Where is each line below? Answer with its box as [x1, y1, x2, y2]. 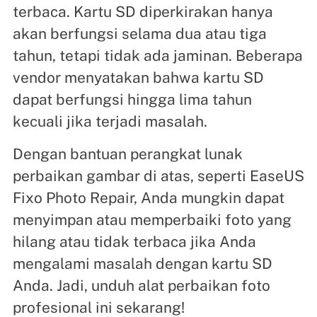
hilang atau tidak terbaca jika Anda [12, 232, 256, 250]
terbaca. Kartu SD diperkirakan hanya [12, 2, 273, 21]
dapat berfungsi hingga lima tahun [12, 90, 252, 108]
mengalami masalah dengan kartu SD [12, 254, 272, 272]
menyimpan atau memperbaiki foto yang [12, 210, 292, 229]
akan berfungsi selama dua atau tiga [12, 24, 267, 42]
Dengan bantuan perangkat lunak [12, 144, 243, 163]
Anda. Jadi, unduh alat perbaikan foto [12, 276, 270, 294]
